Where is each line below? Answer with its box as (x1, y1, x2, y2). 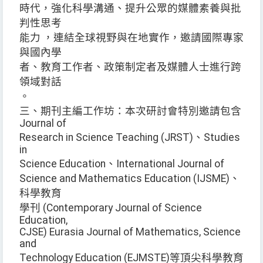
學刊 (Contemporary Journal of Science (19, 202, 202, 214)
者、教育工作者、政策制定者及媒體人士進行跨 (19, 61, 241, 73)
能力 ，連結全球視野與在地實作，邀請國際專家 (19, 32, 244, 44)
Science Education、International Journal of (19, 158, 227, 170)
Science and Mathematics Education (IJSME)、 (19, 173, 240, 185)
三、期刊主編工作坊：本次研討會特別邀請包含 (19, 105, 241, 117)
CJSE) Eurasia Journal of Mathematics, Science (19, 226, 241, 238)
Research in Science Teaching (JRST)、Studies (19, 131, 240, 144)
